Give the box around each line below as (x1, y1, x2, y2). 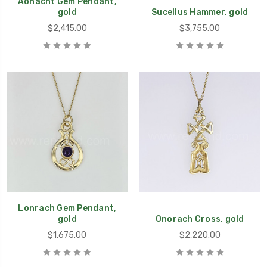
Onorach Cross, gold (155, 214, 244, 225)
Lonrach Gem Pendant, (18, 203, 117, 214)
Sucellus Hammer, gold (151, 7, 249, 17)
